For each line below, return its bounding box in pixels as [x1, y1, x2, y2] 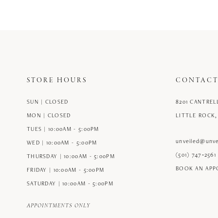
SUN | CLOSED [27, 98, 69, 106]
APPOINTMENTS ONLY [27, 203, 90, 209]
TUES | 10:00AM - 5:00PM [27, 125, 99, 133]
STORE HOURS [27, 76, 87, 86]
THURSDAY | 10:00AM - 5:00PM [27, 152, 115, 160]
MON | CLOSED [27, 111, 71, 119]
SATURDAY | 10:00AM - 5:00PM [27, 180, 113, 187]
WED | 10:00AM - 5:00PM [27, 139, 97, 146]
